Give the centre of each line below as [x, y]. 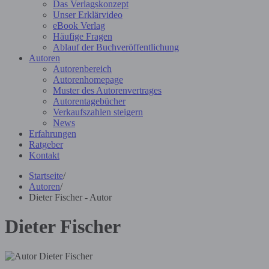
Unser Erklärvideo [88, 15]
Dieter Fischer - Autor [70, 197]
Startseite [46, 176]
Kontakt [44, 155]
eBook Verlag [79, 26]
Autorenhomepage [88, 80]
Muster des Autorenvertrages [107, 90]
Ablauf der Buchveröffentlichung [116, 47]
